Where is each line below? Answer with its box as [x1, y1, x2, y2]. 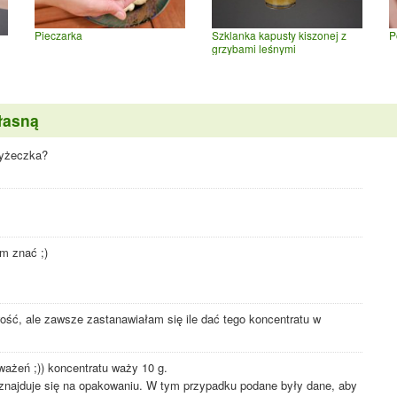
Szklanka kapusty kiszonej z [212, 27, 346, 43]
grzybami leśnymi [212, 41, 296, 57]
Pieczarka [35, 27, 82, 43]
